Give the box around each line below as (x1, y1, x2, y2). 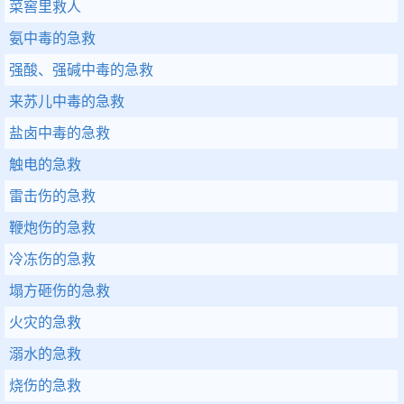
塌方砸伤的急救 (9, 283, 110, 298)
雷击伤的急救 (9, 188, 96, 204)
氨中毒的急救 (9, 31, 96, 46)
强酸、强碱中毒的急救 (9, 62, 153, 78)
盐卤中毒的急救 (9, 125, 110, 141)
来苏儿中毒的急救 (9, 94, 124, 109)
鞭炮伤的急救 (9, 220, 96, 235)
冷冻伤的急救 (9, 252, 96, 267)
